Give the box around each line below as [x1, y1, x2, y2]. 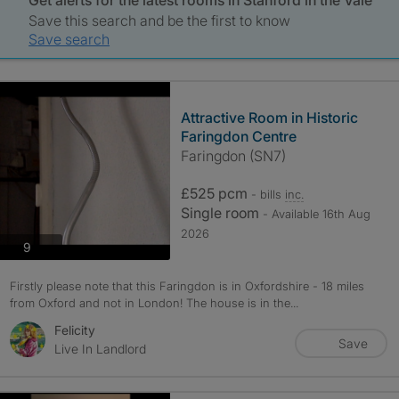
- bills [250, 187, 285, 201]
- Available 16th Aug [262, 207, 370, 221]
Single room [180, 204, 263, 222]
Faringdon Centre [180, 127, 297, 145]
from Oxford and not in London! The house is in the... [9, 296, 298, 310]
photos [29, 238, 69, 254]
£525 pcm [180, 184, 251, 202]
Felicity [53, 322, 95, 338]
